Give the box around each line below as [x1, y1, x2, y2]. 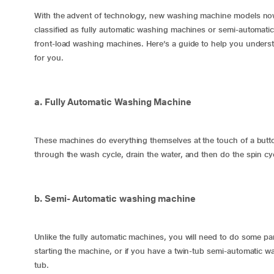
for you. [34, 53, 64, 62]
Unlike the [34, 232, 73, 242]
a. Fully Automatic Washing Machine [34, 97, 191, 107]
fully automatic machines [73, 232, 164, 242]
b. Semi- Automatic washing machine [34, 193, 196, 204]
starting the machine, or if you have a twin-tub [34, 246, 207, 256]
